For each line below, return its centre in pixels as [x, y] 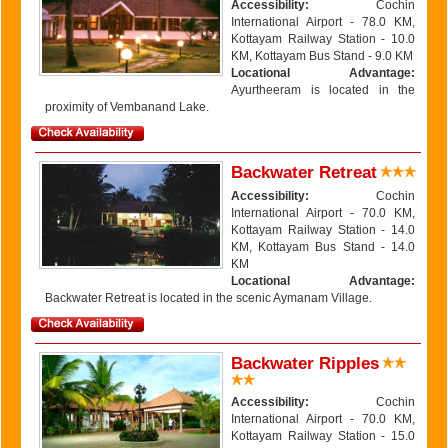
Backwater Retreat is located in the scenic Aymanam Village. [208, 298]
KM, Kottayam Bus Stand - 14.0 [323, 247]
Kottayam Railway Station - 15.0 [323, 436]
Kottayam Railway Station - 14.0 [323, 230]
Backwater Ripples [305, 363]
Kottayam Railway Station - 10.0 [323, 39]
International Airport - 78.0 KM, [323, 22]
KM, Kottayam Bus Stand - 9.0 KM [322, 56]
